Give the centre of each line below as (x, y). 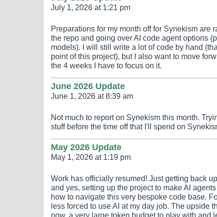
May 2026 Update (86, 147)
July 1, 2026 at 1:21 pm (91, 7)
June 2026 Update (88, 86)
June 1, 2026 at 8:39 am (92, 96)
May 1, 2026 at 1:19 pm (91, 157)
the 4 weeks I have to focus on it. (106, 65)
